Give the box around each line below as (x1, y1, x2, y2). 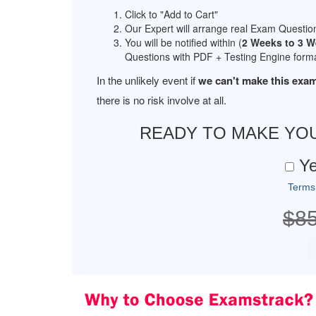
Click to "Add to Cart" (125, 7, 218, 21)
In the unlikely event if (97, 73, 198, 87)
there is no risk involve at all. (97, 92, 226, 107)
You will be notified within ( (125, 35, 242, 49)
